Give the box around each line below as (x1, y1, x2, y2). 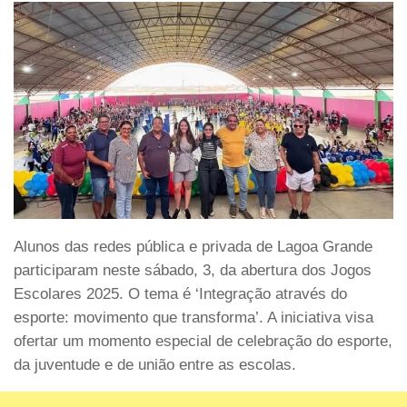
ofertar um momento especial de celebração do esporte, (14, 332, 392, 350)
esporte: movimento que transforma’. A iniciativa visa (14, 308, 373, 326)
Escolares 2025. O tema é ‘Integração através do (14, 284, 347, 303)
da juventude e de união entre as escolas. (14, 355, 296, 373)
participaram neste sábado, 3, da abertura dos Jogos (14, 261, 372, 279)
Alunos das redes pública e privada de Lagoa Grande (14, 237, 372, 255)
